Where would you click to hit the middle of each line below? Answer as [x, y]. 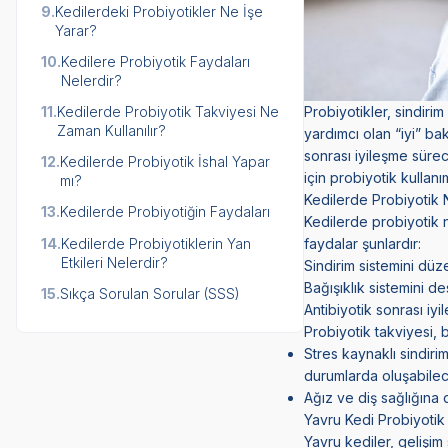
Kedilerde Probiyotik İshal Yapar [165, 161]
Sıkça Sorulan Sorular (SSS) [150, 293]
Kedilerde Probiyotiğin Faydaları [165, 211]
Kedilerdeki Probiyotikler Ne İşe [159, 11]
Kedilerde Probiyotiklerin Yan [156, 243]
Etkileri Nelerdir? [114, 262]
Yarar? [76, 30]
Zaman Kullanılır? [111, 130]
